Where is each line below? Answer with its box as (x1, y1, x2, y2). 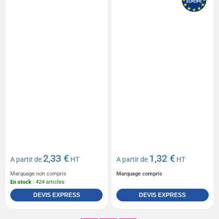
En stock (10, 179, 32, 186)
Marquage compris (116, 171, 162, 177)
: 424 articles (31, 179, 65, 186)
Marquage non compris (10, 171, 67, 177)
